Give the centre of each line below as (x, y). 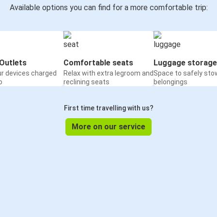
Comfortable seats (98, 63)
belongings (170, 82)
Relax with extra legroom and (108, 73)
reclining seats (86, 82)
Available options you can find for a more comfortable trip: (108, 8)
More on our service (108, 127)
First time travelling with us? (108, 108)
